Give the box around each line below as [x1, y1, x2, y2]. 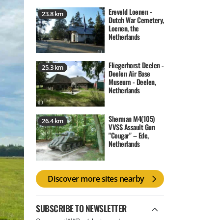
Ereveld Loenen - [109, 6, 152, 17]
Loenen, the [109, 23, 139, 33]
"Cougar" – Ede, [109, 130, 149, 141]
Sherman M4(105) [109, 113, 155, 124]
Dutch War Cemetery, [109, 14, 164, 25]
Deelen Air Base [109, 68, 150, 79]
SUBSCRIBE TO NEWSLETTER [36, 202, 127, 215]
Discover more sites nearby [48, 173, 144, 184]
